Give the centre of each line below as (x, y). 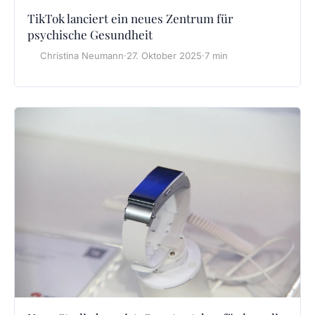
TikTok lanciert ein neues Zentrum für (130, 18)
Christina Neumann (82, 55)
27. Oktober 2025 (164, 55)
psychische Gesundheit (90, 34)
